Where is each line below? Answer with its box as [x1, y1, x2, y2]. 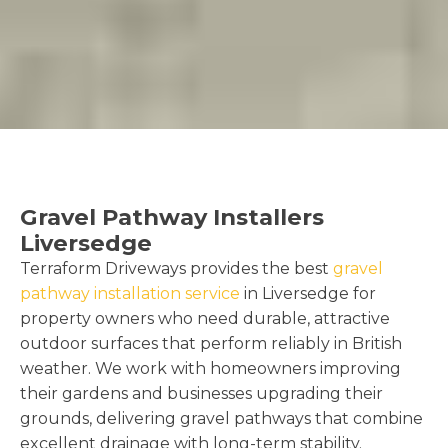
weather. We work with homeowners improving [20, 358, 401, 378]
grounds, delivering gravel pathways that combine [20, 408, 423, 428]
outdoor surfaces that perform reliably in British [20, 333, 402, 353]
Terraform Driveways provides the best [20, 258, 333, 278]
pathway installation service [20, 283, 240, 303]
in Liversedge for [240, 283, 376, 303]
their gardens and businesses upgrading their [20, 383, 383, 403]
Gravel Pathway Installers [20, 202, 324, 231]
